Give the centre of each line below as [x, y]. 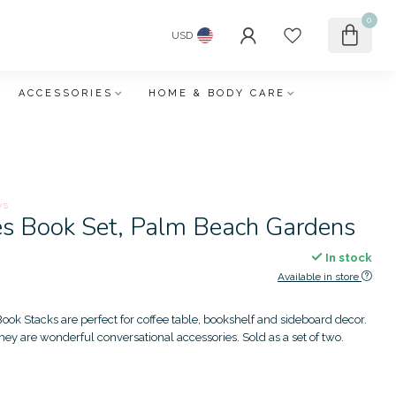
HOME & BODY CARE [217, 93]
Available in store [318, 277]
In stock [347, 257]
